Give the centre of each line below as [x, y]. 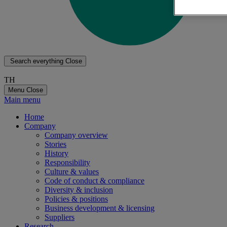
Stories [55, 144]
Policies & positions [76, 199]
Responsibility [67, 163]
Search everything [37, 61]
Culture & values [72, 172]
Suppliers [60, 217]
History [56, 154]
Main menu [22, 100]
